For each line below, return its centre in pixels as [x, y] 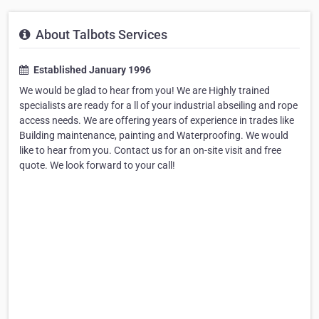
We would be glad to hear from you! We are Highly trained [145, 91]
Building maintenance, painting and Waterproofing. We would [154, 136]
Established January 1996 [91, 70]
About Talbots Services [100, 35]
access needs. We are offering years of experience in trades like [157, 121]
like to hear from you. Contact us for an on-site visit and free [150, 151]
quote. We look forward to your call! [97, 166]
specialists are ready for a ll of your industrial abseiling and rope [158, 106]
